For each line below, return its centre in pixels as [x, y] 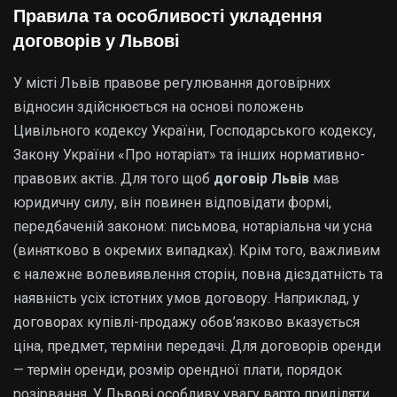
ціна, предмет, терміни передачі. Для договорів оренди [197, 346]
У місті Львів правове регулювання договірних [172, 82]
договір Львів [261, 178]
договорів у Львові [97, 40]
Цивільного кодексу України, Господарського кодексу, [195, 130]
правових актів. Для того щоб [113, 178]
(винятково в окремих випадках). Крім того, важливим [197, 250]
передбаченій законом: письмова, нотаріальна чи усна [193, 226]
